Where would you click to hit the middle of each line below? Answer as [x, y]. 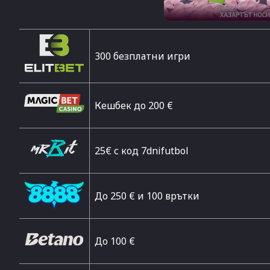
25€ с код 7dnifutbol [142, 151]
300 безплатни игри [143, 56]
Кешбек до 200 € [134, 105]
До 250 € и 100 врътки [147, 196]
